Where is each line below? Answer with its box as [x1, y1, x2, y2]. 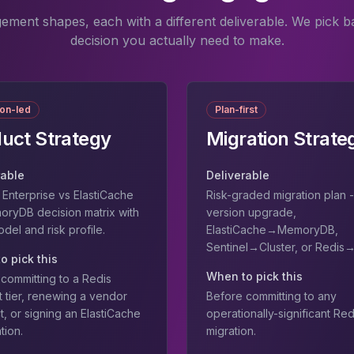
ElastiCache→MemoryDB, [206, 223, 338, 236]
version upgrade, [206, 205, 296, 219]
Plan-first [215, 104, 258, 115]
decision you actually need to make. [70, 32, 284, 48]
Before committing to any [206, 289, 337, 303]
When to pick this [206, 269, 303, 283]
